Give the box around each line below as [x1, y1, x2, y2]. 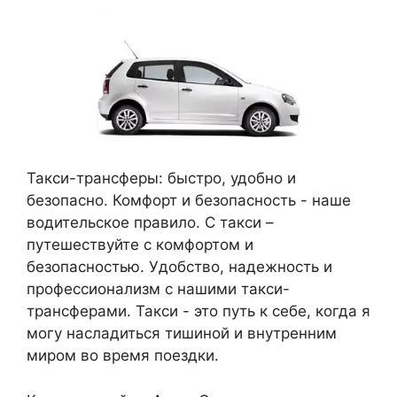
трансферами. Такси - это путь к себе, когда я [27, 302, 370, 320]
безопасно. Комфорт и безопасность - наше [27, 191, 351, 209]
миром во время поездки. [27, 346, 219, 364]
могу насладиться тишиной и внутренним [27, 324, 337, 342]
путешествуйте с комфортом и [27, 236, 253, 253]
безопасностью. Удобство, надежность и [27, 258, 332, 276]
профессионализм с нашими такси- [27, 280, 290, 298]
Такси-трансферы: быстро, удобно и [27, 169, 296, 187]
